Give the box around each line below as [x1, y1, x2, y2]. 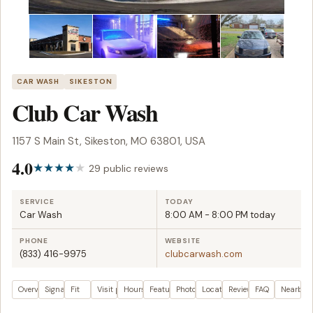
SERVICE [20, 197, 54, 207]
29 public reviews [89, 161, 168, 175]
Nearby [281, 284, 308, 295]
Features [150, 284, 181, 295]
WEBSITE [164, 236, 201, 246]
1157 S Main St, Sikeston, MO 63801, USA [12, 134, 205, 149]
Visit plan [96, 284, 133, 295]
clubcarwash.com [164, 248, 242, 261]
